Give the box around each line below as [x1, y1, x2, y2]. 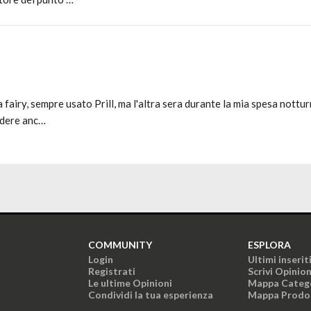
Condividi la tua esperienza [88, 289, 213, 301]
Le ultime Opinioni [88, 277, 172, 289]
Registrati [88, 265, 135, 277]
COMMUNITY [88, 239, 152, 251]
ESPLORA [248, 239, 291, 251]
